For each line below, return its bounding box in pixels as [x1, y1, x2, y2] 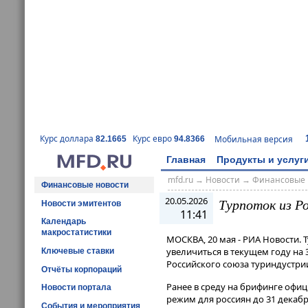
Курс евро [133, 133, 174, 145]
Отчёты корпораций [41, 264, 122, 274]
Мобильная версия [214, 133, 293, 145]
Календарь [41, 217, 86, 227]
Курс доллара [40, 133, 96, 145]
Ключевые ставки [41, 245, 114, 256]
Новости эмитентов [41, 198, 121, 208]
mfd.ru [167, 174, 193, 186]
